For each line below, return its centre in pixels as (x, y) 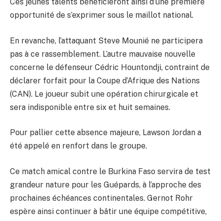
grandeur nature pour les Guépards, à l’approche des (106, 184)
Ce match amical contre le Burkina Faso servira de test (110, 171)
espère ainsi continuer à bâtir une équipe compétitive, (108, 211)
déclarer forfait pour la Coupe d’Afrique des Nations (105, 80)
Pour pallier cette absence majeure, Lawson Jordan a (106, 133)
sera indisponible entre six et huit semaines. (90, 107)
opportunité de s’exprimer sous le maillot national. (102, 15)
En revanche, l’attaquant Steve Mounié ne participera (106, 40)
